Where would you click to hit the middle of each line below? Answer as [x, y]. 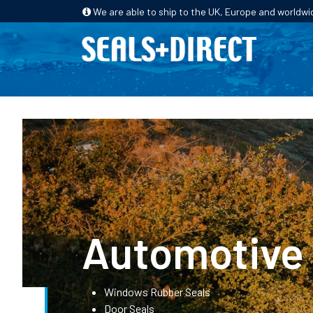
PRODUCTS [176, 79]
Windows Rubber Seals [157, 292]
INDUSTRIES [273, 79]
